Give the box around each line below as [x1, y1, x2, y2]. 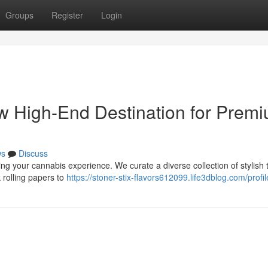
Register [51, 9, 83, 21]
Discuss [19, 147, 48, 159]
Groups [5, 9, 33, 21]
